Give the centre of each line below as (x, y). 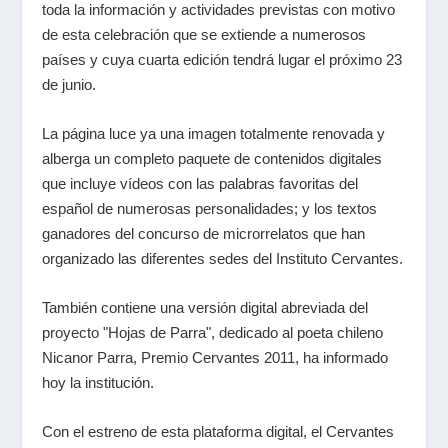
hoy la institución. (98, 382)
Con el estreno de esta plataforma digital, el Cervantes (218, 431)
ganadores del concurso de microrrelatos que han (204, 233)
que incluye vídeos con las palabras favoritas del (200, 183)
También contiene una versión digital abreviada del (205, 307)
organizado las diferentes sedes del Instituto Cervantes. (223, 258)
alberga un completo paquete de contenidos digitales (212, 158)
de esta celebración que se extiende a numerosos (204, 34)
